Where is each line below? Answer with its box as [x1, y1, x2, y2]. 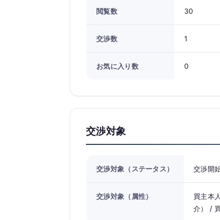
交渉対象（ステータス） [96, 165, 174, 173]
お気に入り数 [96, 62, 138, 70]
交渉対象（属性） [96, 192, 153, 200]
